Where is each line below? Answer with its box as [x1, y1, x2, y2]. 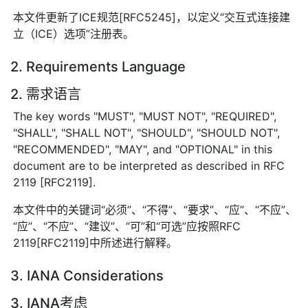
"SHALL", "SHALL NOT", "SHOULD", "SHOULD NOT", [13, 125, 280, 140]
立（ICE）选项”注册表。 [13, 26, 135, 41]
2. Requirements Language [10, 58, 186, 75]
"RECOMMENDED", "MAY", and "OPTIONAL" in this [13, 142, 273, 156]
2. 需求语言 [10, 85, 81, 102]
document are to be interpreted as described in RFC [13, 158, 285, 173]
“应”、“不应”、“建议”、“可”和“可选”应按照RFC [13, 219, 241, 233]
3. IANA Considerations [10, 267, 164, 284]
